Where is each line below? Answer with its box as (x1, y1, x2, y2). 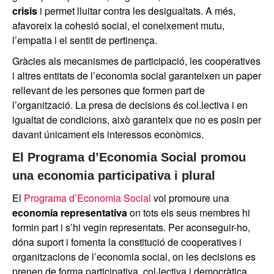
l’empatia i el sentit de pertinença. (12, 32, 157, 47)
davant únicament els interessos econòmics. (12, 127, 204, 141)
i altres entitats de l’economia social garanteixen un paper (12, 68, 261, 83)
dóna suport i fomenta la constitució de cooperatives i (12, 234, 242, 249)
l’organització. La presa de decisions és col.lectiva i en (12, 97, 248, 112)
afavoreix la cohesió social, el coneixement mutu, (12, 18, 224, 32)
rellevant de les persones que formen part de (12, 83, 205, 97)
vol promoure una (151, 190, 229, 205)
